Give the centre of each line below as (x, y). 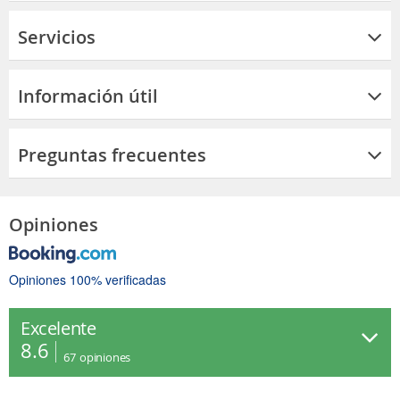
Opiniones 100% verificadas (87, 279)
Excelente (58, 328)
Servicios (57, 37)
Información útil (88, 96)
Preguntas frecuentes (112, 154)
